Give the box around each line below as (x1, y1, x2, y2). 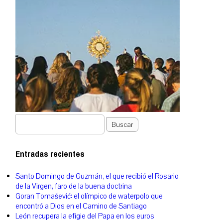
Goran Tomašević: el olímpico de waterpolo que (15, 191, 163, 202)
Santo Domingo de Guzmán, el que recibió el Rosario (15, 171, 179, 182)
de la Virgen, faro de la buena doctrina (15, 181, 132, 192)
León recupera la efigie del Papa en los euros (15, 211, 154, 222)
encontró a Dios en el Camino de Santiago (15, 201, 147, 212)
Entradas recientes (15, 146, 85, 162)
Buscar (111, 119, 133, 129)
